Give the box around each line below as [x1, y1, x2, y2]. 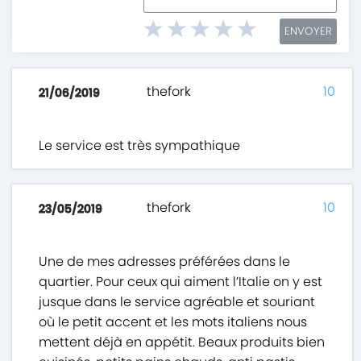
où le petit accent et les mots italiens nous [39, 313, 308, 332]
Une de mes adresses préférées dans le [39, 252, 291, 272]
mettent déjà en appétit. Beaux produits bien [39, 333, 326, 352]
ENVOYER [284, 23, 332, 39]
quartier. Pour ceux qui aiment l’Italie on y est [39, 272, 323, 292]
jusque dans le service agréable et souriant [39, 293, 316, 312]
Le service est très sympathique [39, 136, 241, 156]
